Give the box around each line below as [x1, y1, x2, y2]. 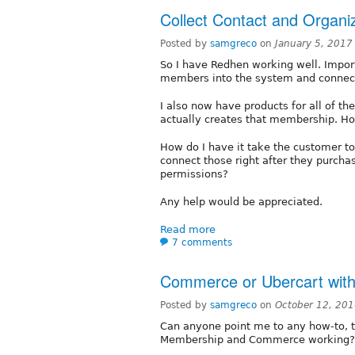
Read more [160, 223, 216, 235]
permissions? [160, 167, 228, 180]
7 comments [172, 236, 232, 248]
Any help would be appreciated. [160, 195, 323, 208]
